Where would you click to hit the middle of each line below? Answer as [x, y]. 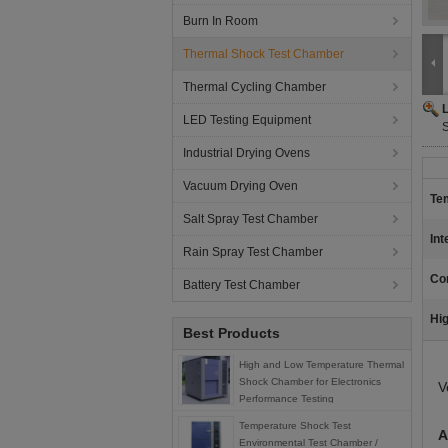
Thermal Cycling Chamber [254, 87]
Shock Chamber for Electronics [310, 381]
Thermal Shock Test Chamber [263, 54]
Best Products [231, 333]
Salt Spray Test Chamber [250, 219]
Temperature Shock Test [295, 425]
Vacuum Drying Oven [240, 186]
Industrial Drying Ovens [246, 153]
